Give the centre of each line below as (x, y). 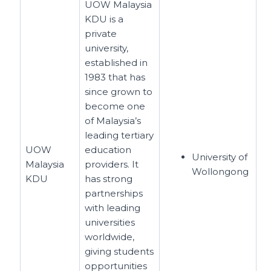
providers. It (112, 164)
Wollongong (222, 171)
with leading (113, 208)
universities (110, 222)
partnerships (114, 193)
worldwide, (110, 237)
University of (220, 157)
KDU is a (104, 19)
